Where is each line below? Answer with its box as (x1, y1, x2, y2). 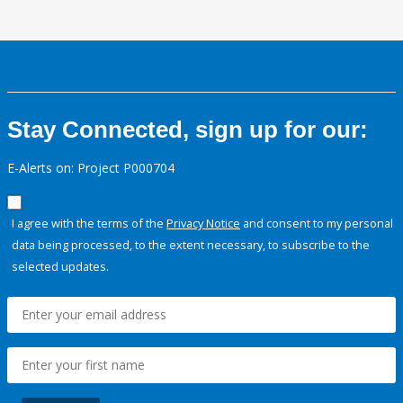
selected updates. (12, 258, 109, 275)
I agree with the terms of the (12, 215, 166, 232)
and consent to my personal (240, 215, 393, 232)
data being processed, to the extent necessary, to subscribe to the (12, 237, 370, 254)
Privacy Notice (166, 215, 240, 232)
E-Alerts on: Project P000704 (7, 159, 175, 177)
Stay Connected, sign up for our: (7, 116, 368, 144)
